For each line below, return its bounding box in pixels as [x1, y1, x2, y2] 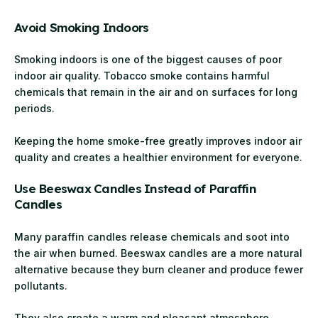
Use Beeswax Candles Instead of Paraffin [14, 181, 256, 197]
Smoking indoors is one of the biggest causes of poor [14, 53, 282, 66]
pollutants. [14, 279, 67, 292]
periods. [14, 102, 55, 115]
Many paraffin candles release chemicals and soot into [14, 230, 290, 243]
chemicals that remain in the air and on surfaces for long [14, 86, 297, 99]
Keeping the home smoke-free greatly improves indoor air [14, 134, 302, 147]
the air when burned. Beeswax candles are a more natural [14, 246, 302, 259]
